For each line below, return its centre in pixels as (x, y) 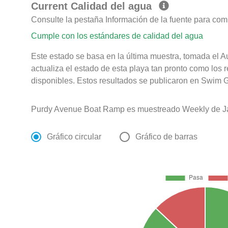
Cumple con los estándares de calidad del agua (117, 36)
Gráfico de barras (167, 136)
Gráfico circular (74, 136)
